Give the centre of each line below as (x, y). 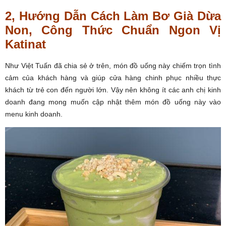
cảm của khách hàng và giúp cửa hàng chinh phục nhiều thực (113, 77)
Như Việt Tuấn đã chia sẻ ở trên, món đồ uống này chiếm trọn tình (113, 65)
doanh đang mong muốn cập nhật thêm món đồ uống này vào (113, 102)
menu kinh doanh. (34, 114)
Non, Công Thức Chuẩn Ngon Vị (113, 30)
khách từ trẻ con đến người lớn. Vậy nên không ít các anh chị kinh (113, 90)
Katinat (25, 44)
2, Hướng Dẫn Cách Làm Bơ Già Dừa (113, 16)
